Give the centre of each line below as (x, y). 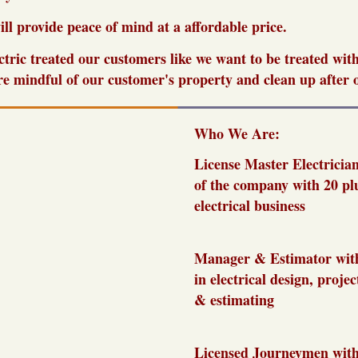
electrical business (250, 206)
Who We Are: (237, 134)
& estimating (234, 300)
